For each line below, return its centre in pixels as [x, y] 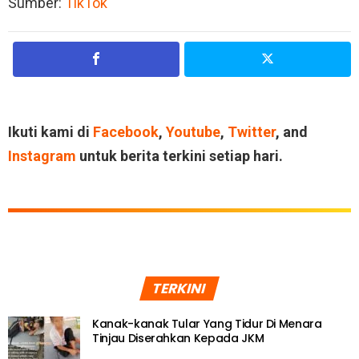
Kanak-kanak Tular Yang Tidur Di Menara [207, 323]
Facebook [126, 131]
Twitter [252, 131]
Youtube [193, 131]
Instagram [42, 155]
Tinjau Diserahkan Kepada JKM [178, 338]
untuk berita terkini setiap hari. [179, 155]
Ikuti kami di [50, 131]
